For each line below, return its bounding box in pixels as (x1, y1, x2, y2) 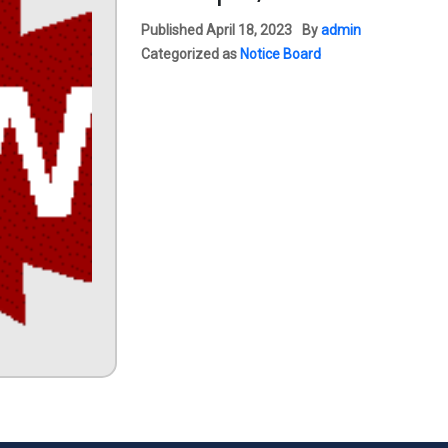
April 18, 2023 (206, 22, 292, 39)
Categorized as (141, 46, 240, 63)
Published (141, 22, 206, 39)
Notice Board (240, 46, 321, 63)
